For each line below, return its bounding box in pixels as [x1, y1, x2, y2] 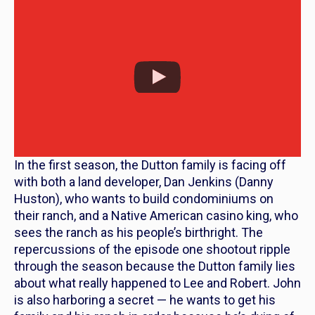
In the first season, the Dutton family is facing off [14, 157, 286, 172]
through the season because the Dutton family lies [14, 258, 295, 274]
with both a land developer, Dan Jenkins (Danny [14, 174, 274, 189]
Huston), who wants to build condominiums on [14, 191, 274, 206]
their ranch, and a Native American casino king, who [14, 207, 298, 223]
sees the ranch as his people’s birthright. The [14, 224, 263, 240]
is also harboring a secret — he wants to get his [14, 292, 276, 307]
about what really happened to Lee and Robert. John [14, 275, 301, 290]
